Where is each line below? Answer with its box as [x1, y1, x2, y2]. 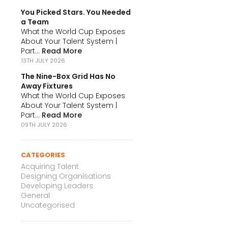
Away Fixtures [21, 80, 73, 91]
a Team [21, 16, 49, 27]
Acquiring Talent [21, 161, 79, 172]
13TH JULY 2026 [21, 56, 65, 65]
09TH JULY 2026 [21, 120, 67, 129]
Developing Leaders [21, 180, 93, 191]
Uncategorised [21, 199, 75, 210]
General [21, 190, 50, 201]
